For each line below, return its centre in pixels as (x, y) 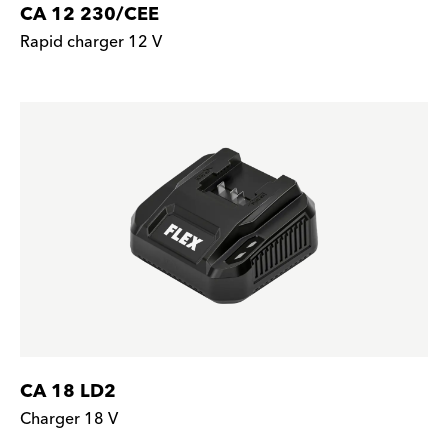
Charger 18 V (69, 419)
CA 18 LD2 (68, 391)
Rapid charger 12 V (91, 42)
